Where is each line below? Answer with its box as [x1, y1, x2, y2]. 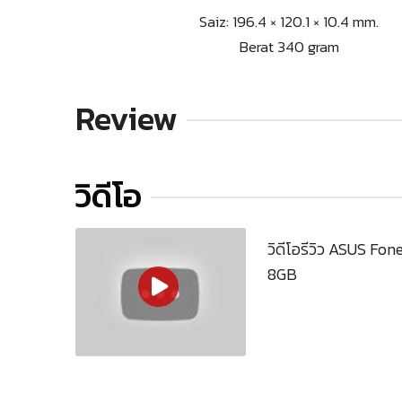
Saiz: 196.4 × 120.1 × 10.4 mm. [199, 10, 379, 34]
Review [75, 94, 178, 144]
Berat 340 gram [239, 35, 339, 59]
